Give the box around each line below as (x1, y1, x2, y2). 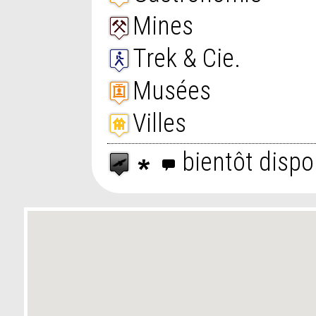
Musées (132, 75, 211, 106)
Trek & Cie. (132, 43, 241, 73)
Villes (132, 108, 186, 138)
